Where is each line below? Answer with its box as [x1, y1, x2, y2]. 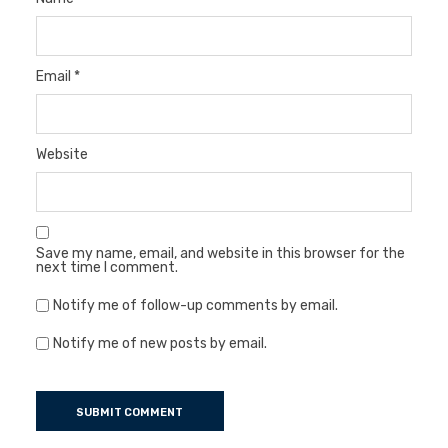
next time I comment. [35, 259, 178, 277]
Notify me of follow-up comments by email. [52, 297, 338, 315]
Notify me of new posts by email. [52, 335, 267, 353]
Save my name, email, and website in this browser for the [35, 245, 405, 263]
